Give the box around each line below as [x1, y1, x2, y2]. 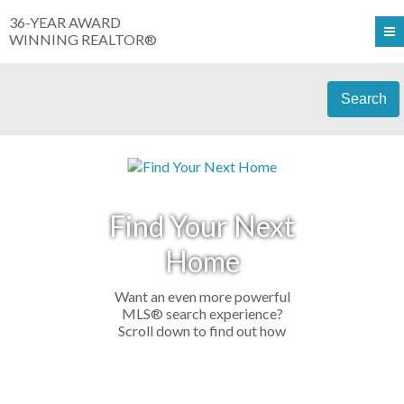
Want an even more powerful [114, 287, 290, 305]
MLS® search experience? [121, 304, 283, 322]
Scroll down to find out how [118, 321, 286, 339]
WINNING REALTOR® [9, 31, 157, 48]
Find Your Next [109, 207, 295, 243]
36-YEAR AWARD [9, 14, 121, 31]
